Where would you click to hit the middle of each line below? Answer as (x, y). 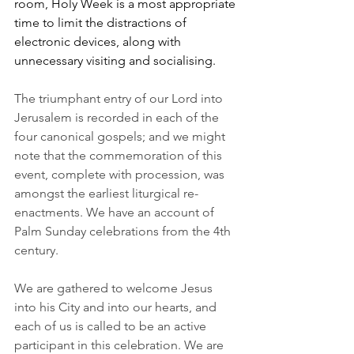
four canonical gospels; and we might (121, 136)
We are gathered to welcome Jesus (115, 288)
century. (36, 250)
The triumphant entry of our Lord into (120, 98)
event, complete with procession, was (121, 174)
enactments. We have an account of (116, 212)
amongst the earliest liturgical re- (106, 193)
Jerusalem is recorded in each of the (118, 117)
